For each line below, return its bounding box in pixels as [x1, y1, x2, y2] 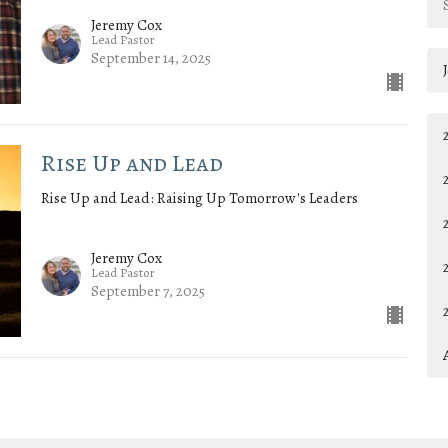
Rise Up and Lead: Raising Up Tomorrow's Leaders [40, 188, 358, 209]
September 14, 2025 [90, 48, 211, 69]
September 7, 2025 [90, 280, 205, 301]
